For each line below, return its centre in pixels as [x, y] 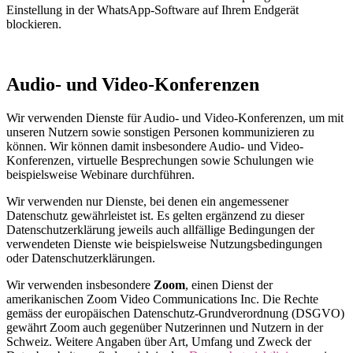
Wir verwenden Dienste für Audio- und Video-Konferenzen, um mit [175, 117]
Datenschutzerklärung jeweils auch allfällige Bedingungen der [160, 229]
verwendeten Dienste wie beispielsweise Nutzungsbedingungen [164, 243]
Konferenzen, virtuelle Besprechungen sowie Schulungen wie [160, 160]
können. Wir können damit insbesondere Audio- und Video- [155, 146]
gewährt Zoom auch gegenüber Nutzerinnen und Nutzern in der [165, 327]
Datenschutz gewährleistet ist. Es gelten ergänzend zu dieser [155, 215]
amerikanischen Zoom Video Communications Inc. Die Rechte [162, 299]
